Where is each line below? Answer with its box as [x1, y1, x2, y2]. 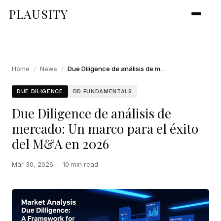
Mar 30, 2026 [12, 160, 53, 168]
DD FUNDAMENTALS [73, 88, 132, 95]
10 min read [63, 160, 98, 168]
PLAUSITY [9, 6, 69, 22]
